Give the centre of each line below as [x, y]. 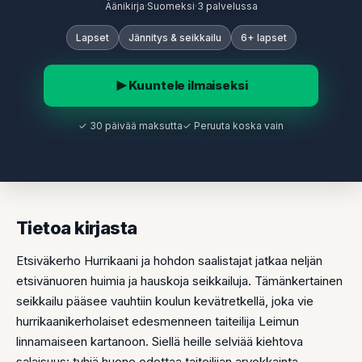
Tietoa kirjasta [77, 228]
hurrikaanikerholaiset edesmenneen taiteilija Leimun [158, 321]
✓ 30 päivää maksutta [130, 126]
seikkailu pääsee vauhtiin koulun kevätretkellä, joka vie [165, 301]
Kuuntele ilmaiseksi [188, 85]
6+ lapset [263, 38]
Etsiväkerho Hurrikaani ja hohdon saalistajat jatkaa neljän [169, 261]
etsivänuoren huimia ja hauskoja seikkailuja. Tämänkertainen [179, 281]
